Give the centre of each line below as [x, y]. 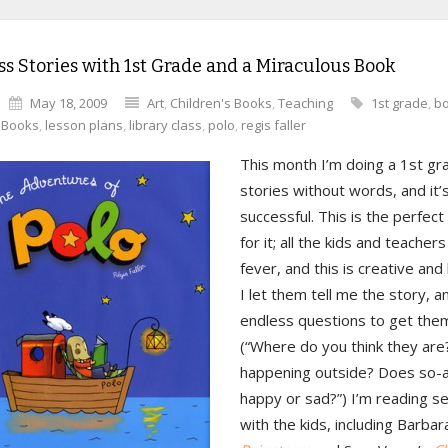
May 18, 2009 [68, 103]
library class [165, 125]
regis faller [273, 125]
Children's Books [221, 103]
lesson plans [84, 125]
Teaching [305, 103]
